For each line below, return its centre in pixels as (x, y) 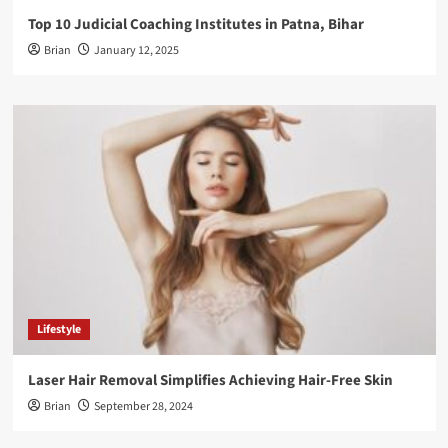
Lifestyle (58, 329)
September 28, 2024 (143, 406)
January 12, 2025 (136, 50)
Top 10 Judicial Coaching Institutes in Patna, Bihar (195, 24)
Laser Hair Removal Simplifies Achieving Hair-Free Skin (210, 380)
